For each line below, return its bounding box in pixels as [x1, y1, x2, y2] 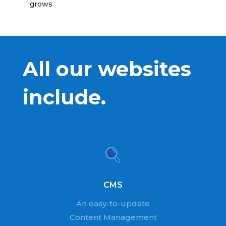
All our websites [22, 56, 191, 81]
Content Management [69, 212, 157, 222]
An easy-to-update [76, 199, 150, 208]
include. [22, 85, 106, 109]
